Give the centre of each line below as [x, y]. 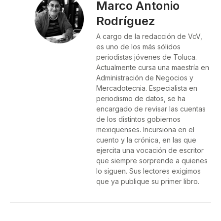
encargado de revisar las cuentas [151, 109]
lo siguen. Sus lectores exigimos [148, 171]
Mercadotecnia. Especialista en [147, 88]
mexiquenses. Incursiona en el [145, 130]
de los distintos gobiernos [138, 119]
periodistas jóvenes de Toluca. [147, 57]
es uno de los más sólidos [138, 47]
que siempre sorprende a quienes [152, 161]
